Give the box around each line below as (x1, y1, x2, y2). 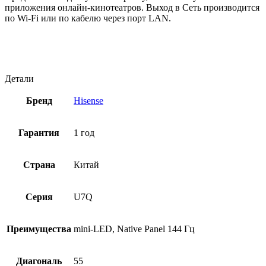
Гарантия (18, 128, 59, 138)
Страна (23, 160, 55, 170)
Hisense (74, 96, 103, 106)
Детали (5, 74, 34, 84)
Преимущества (7, 224, 71, 235)
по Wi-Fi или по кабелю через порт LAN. (5, 13, 171, 24)
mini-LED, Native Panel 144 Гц (74, 224, 195, 235)
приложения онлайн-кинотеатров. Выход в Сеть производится (5, 2, 259, 13)
